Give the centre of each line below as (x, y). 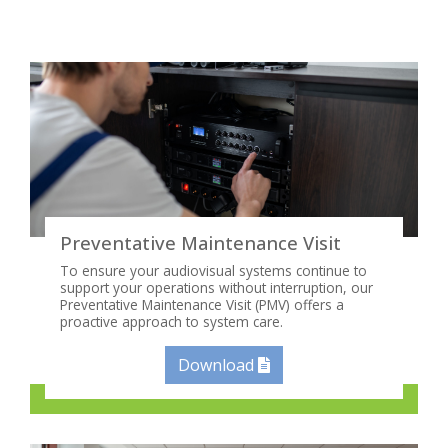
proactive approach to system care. (171, 322)
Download (218, 365)
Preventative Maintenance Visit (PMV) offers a (202, 305)
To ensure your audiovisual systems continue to (213, 271)
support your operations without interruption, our (216, 288)
